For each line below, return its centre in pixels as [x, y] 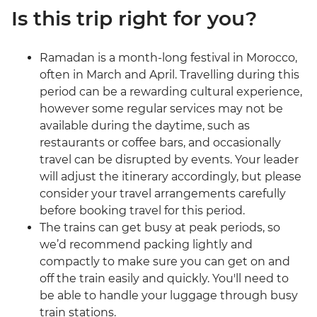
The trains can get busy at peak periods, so [160, 228]
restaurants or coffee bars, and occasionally [160, 143]
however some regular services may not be [161, 109]
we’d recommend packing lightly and [146, 245]
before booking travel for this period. [142, 211]
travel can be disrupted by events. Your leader [169, 160]
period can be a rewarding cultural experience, [171, 92]
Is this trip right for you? [134, 19]
